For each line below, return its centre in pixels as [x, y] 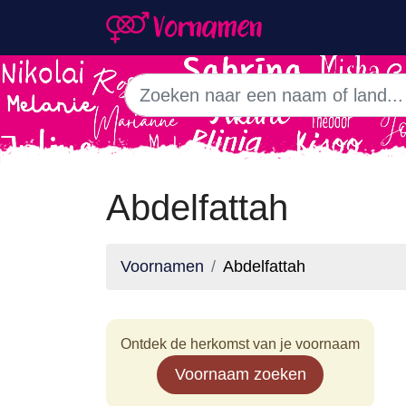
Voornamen [162, 266]
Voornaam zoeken [240, 374]
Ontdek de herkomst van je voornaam [240, 344]
